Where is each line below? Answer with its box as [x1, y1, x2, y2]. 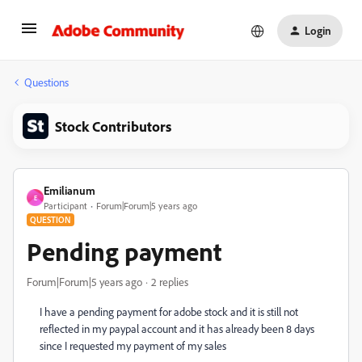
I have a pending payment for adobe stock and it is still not [40, 305, 298, 318]
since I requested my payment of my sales [40, 339, 226, 352]
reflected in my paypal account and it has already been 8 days [40, 322, 314, 335]
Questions [24, 75, 69, 89]
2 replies [151, 275, 188, 288]
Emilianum [44, 183, 95, 197]
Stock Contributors [55, 117, 171, 135]
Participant [44, 200, 87, 212]
